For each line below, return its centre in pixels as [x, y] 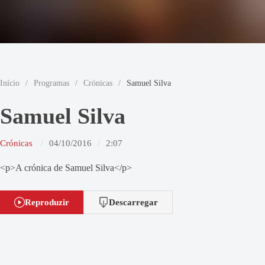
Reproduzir [47, 202]
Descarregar [133, 202]
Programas [51, 83]
